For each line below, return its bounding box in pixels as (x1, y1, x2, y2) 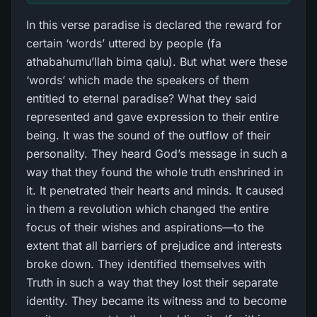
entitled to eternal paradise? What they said (26, 91, 257, 105)
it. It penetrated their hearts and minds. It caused (26, 183, 284, 197)
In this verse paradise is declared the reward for (26, 18, 282, 32)
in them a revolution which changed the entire (26, 202, 269, 216)
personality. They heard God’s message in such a (26, 146, 287, 161)
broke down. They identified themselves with (26, 257, 265, 271)
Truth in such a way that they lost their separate (26, 275, 278, 289)
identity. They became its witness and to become (26, 294, 287, 308)
